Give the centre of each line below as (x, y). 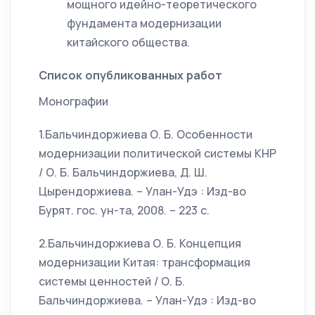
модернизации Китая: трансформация (144, 262)
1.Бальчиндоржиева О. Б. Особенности (146, 134)
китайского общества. (128, 42)
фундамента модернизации (144, 23)
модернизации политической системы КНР (157, 153)
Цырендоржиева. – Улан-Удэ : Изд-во (142, 191)
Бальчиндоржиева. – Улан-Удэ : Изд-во (147, 300)
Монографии (73, 101)
